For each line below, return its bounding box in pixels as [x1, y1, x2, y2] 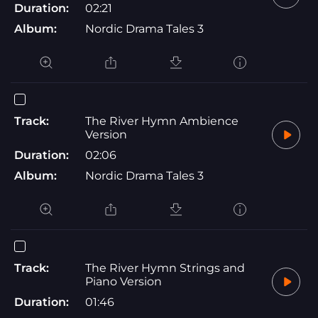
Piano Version [85, 274, 162, 288]
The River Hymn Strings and [85, 261, 245, 275]
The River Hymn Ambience [85, 114, 238, 128]
